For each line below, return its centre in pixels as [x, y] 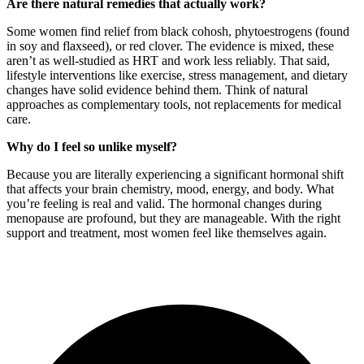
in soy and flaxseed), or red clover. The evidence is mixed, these [170, 46]
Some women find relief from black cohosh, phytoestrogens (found [178, 32]
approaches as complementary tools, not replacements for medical [174, 105]
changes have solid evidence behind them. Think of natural [157, 90]
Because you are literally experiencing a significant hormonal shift [175, 175]
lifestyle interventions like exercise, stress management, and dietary [177, 76]
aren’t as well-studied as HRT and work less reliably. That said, [168, 61]
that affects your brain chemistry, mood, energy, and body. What [170, 189]
